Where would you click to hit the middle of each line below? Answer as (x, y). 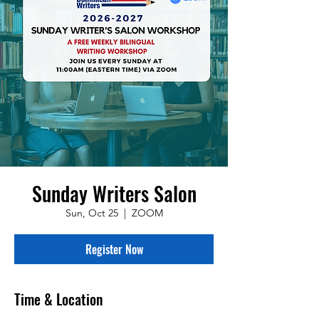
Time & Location (58, 299)
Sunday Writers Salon (114, 194)
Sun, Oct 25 (91, 213)
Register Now (114, 250)
